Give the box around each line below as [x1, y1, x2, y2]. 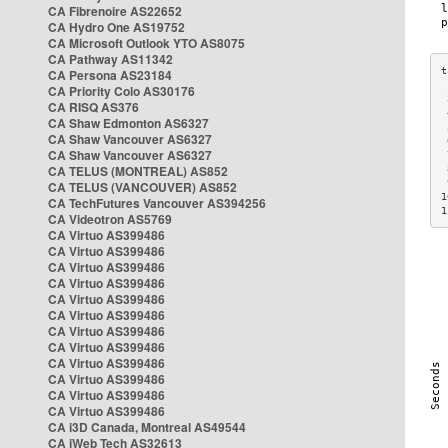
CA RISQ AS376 [48, 98, 139, 116]
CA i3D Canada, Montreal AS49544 [48, 418, 246, 436]
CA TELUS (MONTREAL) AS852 [48, 162, 228, 180]
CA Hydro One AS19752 [48, 18, 185, 36]
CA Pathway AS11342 [48, 50, 173, 68]
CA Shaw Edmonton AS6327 [48, 114, 209, 132]
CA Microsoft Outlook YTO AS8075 [48, 34, 245, 52]
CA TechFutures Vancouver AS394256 [48, 194, 266, 212]
